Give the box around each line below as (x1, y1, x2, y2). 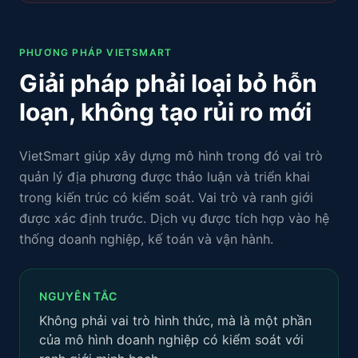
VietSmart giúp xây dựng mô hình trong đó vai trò (19, 148, 323, 164)
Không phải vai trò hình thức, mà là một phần (39, 312, 312, 328)
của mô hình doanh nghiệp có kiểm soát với (39, 332, 304, 348)
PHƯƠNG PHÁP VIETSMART (19, 46, 173, 58)
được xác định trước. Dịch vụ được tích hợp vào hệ (19, 210, 329, 226)
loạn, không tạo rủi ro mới (19, 97, 312, 126)
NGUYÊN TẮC (39, 289, 117, 303)
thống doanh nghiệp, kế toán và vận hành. (19, 231, 273, 247)
